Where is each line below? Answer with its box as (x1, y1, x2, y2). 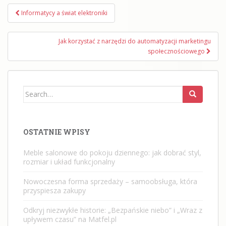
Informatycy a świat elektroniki (21, 8, 107, 17)
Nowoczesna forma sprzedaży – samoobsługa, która (23, 176, 197, 186)
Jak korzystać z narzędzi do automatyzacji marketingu (59, 36, 211, 45)
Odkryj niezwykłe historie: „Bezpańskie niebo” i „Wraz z (23, 205, 202, 215)
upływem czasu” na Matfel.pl (23, 214, 117, 224)
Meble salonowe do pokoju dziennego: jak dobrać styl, (23, 147, 201, 157)
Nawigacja (7, 1, 72, 18)
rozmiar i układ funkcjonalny (23, 156, 115, 166)
